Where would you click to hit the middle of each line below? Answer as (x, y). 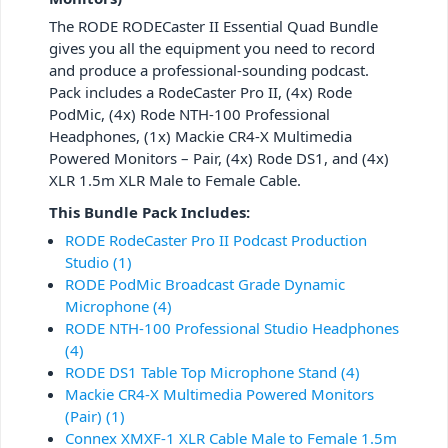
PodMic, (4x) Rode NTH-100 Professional (189, 113)
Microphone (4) (118, 305)
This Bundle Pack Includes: (149, 211)
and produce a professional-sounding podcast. (209, 69)
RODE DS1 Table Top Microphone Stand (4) (212, 371)
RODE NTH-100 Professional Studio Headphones (232, 327)
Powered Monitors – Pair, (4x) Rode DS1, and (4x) (219, 157)
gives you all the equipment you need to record (212, 47)
